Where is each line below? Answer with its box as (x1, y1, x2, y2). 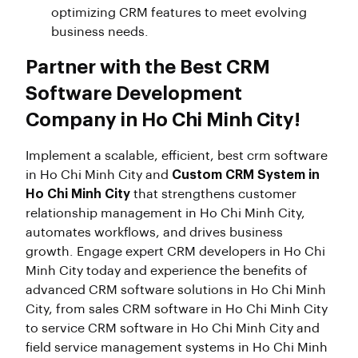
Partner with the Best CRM (26, 57, 270, 77)
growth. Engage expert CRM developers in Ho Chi (26, 245, 325, 258)
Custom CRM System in (172, 168, 320, 181)
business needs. (51, 25, 149, 38)
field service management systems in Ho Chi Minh (26, 340, 328, 354)
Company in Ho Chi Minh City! (26, 109, 300, 129)
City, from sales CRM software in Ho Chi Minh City (26, 302, 328, 316)
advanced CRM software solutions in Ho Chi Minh (26, 283, 326, 296)
